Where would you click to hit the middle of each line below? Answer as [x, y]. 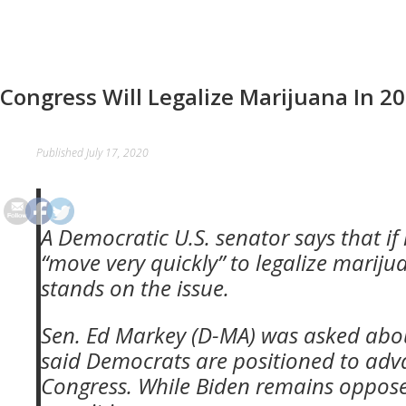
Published [61, 153]
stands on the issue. [135, 288]
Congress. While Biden [148, 386]
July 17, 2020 [117, 153]
